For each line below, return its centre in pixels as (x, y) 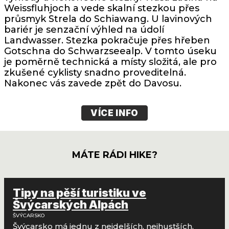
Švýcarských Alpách (71, 205)
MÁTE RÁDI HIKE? (114, 155)
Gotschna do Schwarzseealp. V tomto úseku (110, 51)
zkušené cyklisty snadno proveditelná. (95, 72)
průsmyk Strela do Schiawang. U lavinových (108, 19)
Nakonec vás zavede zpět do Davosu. (93, 83)
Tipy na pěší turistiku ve (80, 193)
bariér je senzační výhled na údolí (84, 29)
